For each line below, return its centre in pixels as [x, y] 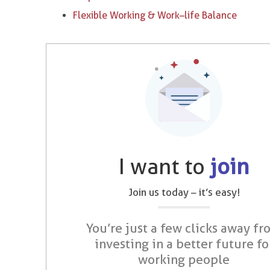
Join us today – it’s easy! [184, 192]
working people [184, 259]
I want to [165, 166]
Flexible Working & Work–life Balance [155, 15]
